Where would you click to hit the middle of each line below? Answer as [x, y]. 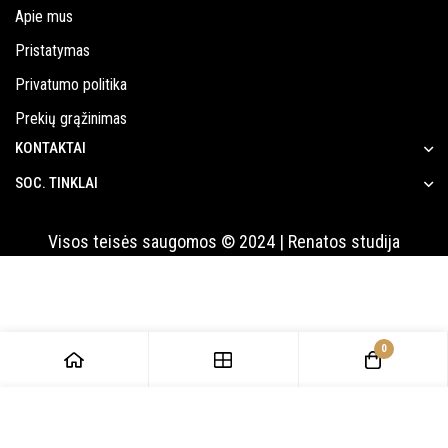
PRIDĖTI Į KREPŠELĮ [224, 425]
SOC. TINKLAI [56, 183]
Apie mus [44, 16]
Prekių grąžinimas [71, 118]
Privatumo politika [71, 84]
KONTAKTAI [50, 148]
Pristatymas [52, 50]
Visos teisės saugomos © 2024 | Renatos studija [224, 241]
